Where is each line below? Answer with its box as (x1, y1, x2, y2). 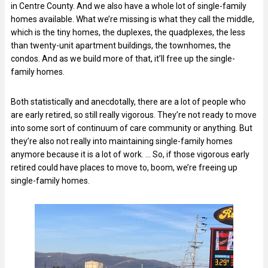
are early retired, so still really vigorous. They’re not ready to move (11, 109, 257, 120)
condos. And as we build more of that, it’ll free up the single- (11, 53, 235, 63)
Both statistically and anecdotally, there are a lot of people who (11, 96, 246, 106)
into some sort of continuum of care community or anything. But (11, 123, 252, 133)
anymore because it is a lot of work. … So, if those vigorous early (11, 149, 249, 159)
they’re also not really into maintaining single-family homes (11, 136, 233, 146)
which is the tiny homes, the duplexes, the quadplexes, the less (11, 27, 245, 37)
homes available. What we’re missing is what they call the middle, (11, 14, 254, 24)
